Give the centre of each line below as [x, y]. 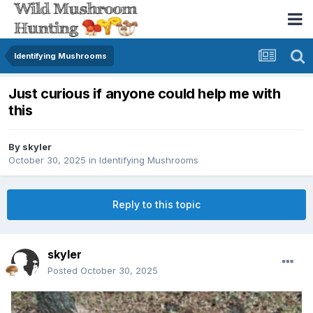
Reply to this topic [156, 205]
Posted [64, 271]
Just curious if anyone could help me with [145, 94]
